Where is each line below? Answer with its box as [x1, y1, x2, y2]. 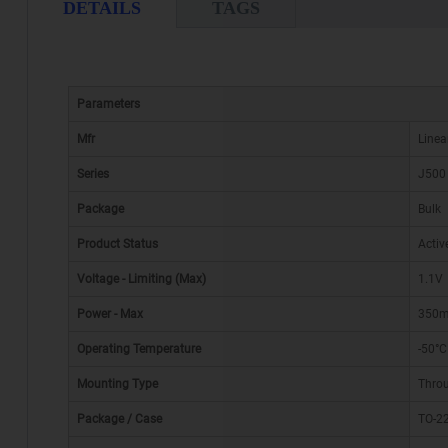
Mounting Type [76, 377, 158, 392]
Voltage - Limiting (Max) [76, 272, 206, 287]
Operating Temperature [76, 342, 201, 357]
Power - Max [76, 307, 143, 322]
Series [76, 167, 109, 182]
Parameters [76, 97, 140, 112]
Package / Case [76, 412, 162, 427]
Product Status [76, 237, 158, 252]
